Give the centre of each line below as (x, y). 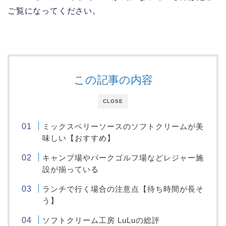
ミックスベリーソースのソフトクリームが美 (123, 127)
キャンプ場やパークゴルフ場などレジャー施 (123, 158)
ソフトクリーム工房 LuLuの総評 (101, 220)
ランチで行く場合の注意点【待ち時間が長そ (123, 189)
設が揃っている (71, 169)
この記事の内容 (113, 80)
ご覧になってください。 (54, 11)
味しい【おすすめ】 (79, 138)
